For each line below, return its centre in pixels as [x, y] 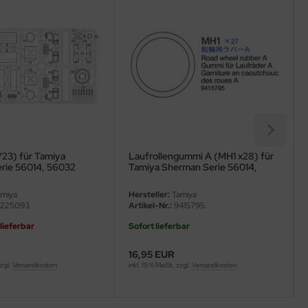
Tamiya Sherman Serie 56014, [192, 167]
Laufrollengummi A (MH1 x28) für [201, 156]
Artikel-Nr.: [150, 206]
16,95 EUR [151, 255]
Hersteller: [149, 195]
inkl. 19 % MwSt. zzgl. [160, 265]
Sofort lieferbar [159, 227]
